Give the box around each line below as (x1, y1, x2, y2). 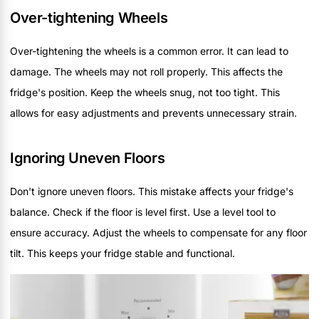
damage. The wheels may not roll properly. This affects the (10, 66, 283, 78)
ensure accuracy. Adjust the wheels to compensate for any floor (10, 226, 307, 239)
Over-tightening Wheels (10, 9, 168, 27)
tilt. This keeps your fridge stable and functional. (10, 247, 235, 260)
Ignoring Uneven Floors (10, 150, 165, 167)
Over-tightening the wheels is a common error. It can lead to (10, 45, 288, 58)
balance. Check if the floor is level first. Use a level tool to (10, 206, 276, 219)
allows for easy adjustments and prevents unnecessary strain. (10, 107, 297, 120)
